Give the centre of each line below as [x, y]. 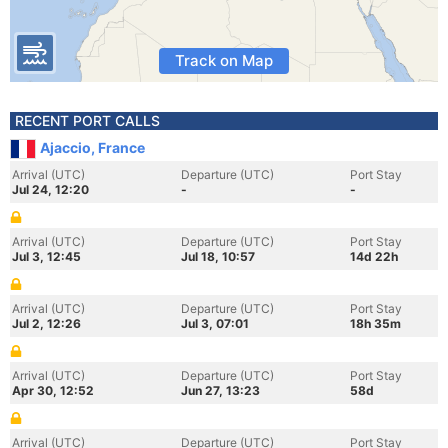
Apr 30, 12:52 [53, 390]
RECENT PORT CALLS [87, 120]
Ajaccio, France [92, 147]
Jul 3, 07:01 [215, 323]
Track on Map [224, 60]
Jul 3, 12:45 [46, 256]
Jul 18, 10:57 [218, 256]
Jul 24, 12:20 [50, 189]
